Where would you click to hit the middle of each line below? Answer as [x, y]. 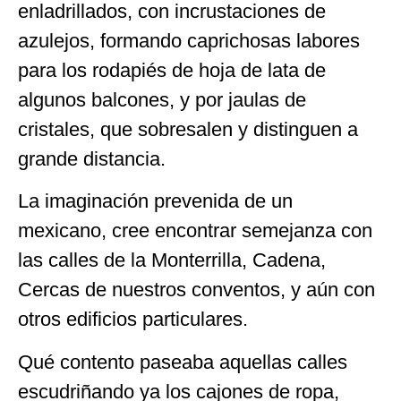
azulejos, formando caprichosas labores [189, 40]
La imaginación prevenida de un [155, 201]
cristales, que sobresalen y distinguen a [188, 129]
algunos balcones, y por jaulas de [162, 99]
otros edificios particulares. [133, 320]
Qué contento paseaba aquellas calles [183, 362]
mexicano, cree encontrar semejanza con [195, 231]
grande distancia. [92, 158]
